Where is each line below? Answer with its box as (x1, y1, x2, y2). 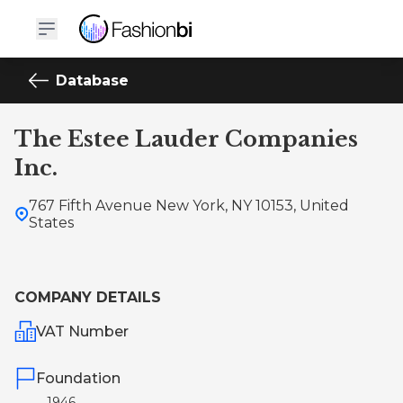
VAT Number (36, 322, 130, 340)
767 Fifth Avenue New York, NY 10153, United (29, 197, 349, 214)
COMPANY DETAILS (14, 289, 161, 306)
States (29, 214, 74, 231)
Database (55, 72, 129, 89)
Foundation (36, 369, 121, 387)
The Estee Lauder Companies (14, 126, 358, 152)
